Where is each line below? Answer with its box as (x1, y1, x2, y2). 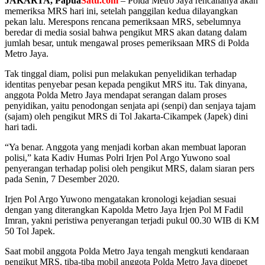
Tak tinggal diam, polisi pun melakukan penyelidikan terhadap (5, 68, 237, 79)
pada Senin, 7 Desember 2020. (5, 173, 119, 184)
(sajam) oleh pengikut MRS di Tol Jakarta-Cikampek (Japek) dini (5, 111, 248, 121)
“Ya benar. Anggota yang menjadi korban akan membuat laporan (5, 141, 246, 152)
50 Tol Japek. (5, 225, 55, 236)
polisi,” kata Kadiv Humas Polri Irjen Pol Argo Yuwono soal (5, 152, 230, 163)
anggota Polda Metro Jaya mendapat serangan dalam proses (5, 89, 227, 100)
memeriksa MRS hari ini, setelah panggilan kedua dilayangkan (5, 5, 238, 16)
